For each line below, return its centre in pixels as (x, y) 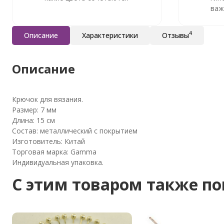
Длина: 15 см (33, 120)
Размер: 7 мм (34, 109)
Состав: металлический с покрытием (75, 130)
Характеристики (110, 35)
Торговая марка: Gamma (54, 151)
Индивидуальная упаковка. (58, 162)
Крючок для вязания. (47, 99)
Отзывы (175, 35)
